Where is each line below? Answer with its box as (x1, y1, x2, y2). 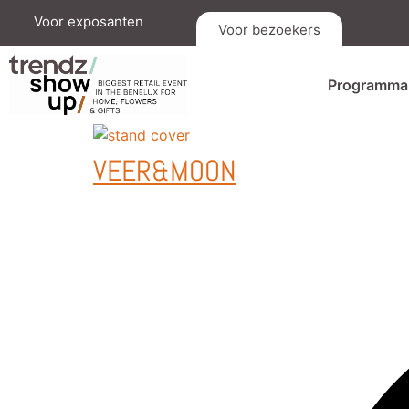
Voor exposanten (34, 13, 143, 30)
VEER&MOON (93, 152, 236, 190)
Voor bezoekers (218, 20, 321, 38)
